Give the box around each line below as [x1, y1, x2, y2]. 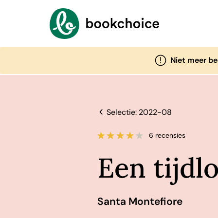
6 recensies [149, 131, 186, 140]
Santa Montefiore [97, 195, 182, 208]
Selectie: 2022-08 [106, 107, 172, 117]
